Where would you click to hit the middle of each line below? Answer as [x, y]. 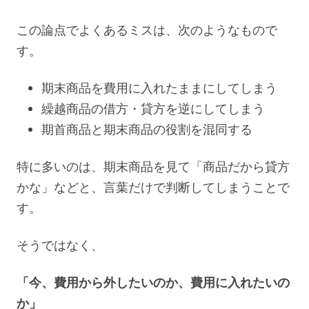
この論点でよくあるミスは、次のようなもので [147, 29]
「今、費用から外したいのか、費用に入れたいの [153, 282]
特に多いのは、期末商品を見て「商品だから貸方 [153, 166]
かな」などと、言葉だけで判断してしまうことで [153, 187]
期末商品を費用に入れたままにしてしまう [159, 87]
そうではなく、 [60, 245]
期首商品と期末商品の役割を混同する [147, 129]
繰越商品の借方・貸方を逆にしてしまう [153, 108]
